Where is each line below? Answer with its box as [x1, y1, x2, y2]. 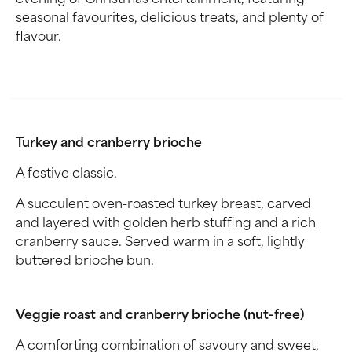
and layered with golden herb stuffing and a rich [16, 218, 316, 230]
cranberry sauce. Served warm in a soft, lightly [16, 236, 305, 249]
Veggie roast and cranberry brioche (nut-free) [16, 310, 304, 322]
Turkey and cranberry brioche [16, 137, 202, 150]
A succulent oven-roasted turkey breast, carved [16, 199, 311, 211]
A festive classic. [16, 168, 117, 181]
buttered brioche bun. [16, 255, 154, 268]
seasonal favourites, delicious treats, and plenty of [16, 13, 324, 25]
